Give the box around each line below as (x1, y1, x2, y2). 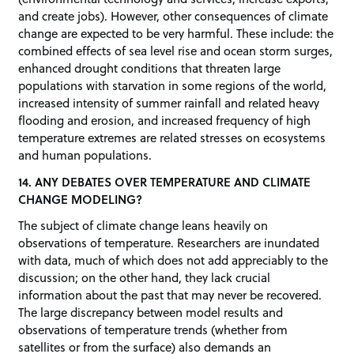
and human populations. (18, 146, 153, 164)
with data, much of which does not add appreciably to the (18, 251, 329, 269)
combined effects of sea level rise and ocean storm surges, (18, 42, 333, 59)
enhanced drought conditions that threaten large (18, 59, 281, 77)
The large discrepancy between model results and (18, 303, 284, 322)
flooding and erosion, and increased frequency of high (18, 111, 311, 129)
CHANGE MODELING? (18, 190, 143, 208)
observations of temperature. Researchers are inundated (18, 234, 320, 252)
